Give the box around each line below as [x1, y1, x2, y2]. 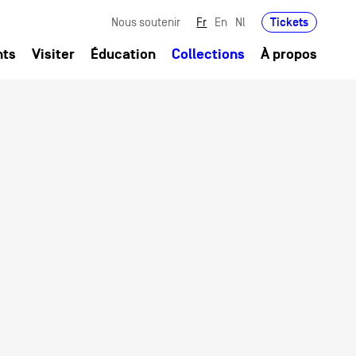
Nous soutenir [111, 15, 181, 29]
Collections [172, 46, 246, 63]
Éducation [91, 46, 157, 63]
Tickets [270, 14, 309, 29]
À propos [261, 46, 318, 63]
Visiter [32, 46, 75, 63]
